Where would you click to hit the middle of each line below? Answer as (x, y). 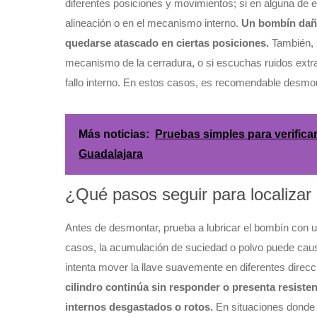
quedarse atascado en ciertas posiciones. (167, 43)
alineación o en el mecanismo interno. (153, 23)
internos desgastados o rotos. (139, 307)
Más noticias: (114, 134)
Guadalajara (111, 154)
